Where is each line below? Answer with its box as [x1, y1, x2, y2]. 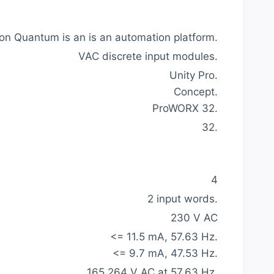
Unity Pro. [169, 69, 218, 82]
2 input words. [147, 192, 218, 205]
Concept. [174, 86, 218, 98]
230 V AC [171, 211, 218, 224]
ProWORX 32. [152, 102, 218, 115]
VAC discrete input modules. [78, 50, 218, 63]
